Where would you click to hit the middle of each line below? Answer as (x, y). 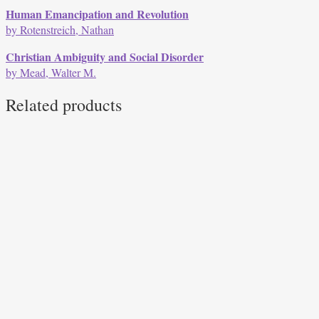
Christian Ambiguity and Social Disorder (105, 57)
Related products (64, 105)
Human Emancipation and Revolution (97, 14)
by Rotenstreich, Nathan (60, 30)
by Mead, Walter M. (51, 73)
